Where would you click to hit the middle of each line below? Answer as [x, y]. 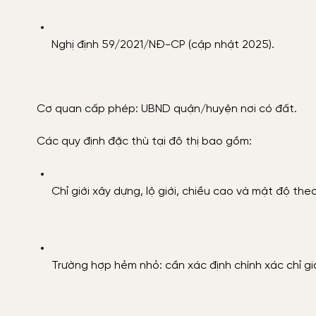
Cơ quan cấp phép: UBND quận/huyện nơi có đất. [167, 109]
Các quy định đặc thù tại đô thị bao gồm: [144, 141]
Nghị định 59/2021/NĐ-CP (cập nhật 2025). [163, 44]
